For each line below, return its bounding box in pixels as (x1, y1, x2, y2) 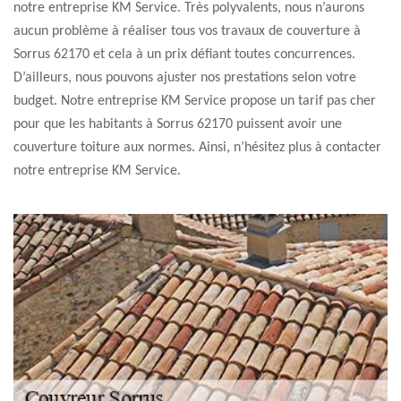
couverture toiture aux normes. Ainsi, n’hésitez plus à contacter (13, 141, 381, 155)
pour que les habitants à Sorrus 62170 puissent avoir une (13, 117, 342, 132)
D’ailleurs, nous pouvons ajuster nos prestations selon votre (13, 71, 356, 85)
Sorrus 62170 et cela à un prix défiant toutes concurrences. (13, 47, 355, 62)
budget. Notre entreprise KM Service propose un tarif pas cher (13, 94, 376, 108)
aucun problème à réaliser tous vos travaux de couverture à (13, 24, 361, 38)
